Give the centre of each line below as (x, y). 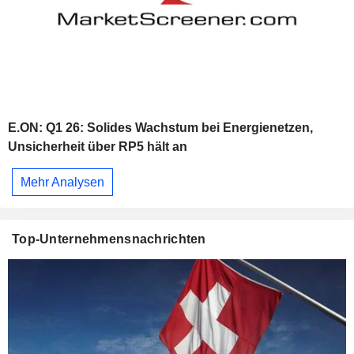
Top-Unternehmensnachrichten (109, 239)
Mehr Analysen (62, 182)
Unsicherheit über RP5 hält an (98, 147)
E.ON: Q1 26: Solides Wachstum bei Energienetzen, (160, 128)
